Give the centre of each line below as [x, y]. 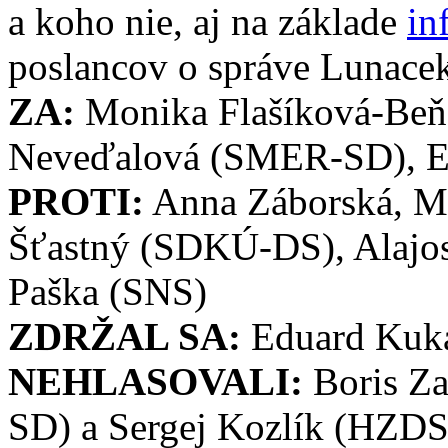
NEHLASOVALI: [155, 382]
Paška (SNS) [107, 292]
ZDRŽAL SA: [124, 337]
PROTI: [76, 202]
